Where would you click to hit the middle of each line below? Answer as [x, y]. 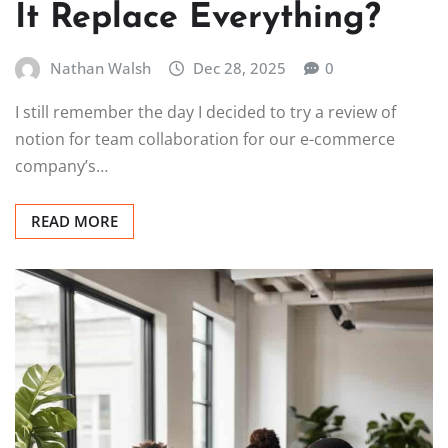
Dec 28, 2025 [240, 68]
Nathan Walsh [100, 68]
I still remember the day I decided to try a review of [205, 112]
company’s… [61, 166]
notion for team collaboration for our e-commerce [205, 139]
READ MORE [74, 221]
